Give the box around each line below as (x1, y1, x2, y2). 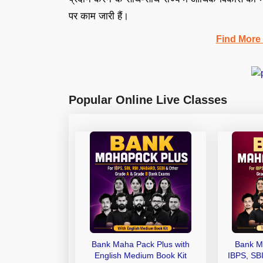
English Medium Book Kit (94, 250, 187, 260)
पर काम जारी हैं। (69, 11, 131, 22)
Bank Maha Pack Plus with (91, 239, 190, 249)
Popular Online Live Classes (69, 93, 227, 106)
